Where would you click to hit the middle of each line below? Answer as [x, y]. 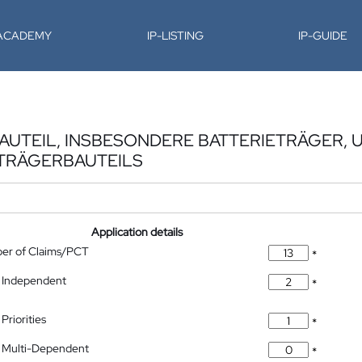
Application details [137, 232]
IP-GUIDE [323, 36]
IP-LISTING [175, 36]
